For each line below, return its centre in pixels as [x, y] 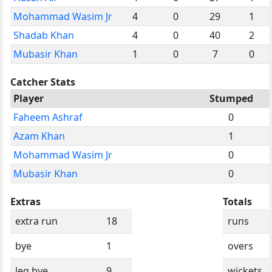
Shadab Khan [44, 35]
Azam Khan [39, 136]
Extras [25, 201]
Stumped [231, 98]
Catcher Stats [43, 82]
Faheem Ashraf [48, 117]
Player [29, 98]
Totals [237, 201]
